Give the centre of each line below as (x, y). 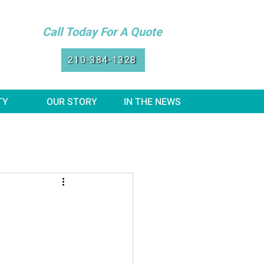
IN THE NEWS (152, 102)
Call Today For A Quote (103, 32)
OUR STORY (72, 102)
